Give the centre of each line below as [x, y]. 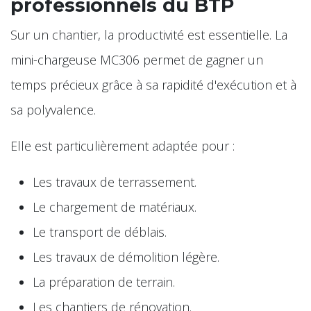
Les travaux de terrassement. [115, 182]
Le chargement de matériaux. [115, 207]
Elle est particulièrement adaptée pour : [123, 145]
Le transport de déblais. [100, 232]
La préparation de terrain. [104, 281]
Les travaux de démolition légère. [126, 257]
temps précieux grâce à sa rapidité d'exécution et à [153, 84]
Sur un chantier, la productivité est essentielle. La [149, 34]
